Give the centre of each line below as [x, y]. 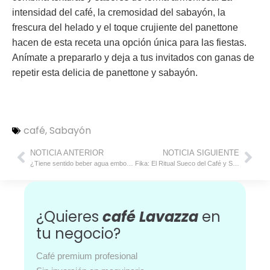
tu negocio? [78, 233]
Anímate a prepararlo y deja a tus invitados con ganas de [133, 57]
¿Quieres [69, 216]
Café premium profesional [87, 256]
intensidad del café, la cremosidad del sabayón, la [119, 12]
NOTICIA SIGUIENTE [201, 152]
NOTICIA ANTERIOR [67, 152]
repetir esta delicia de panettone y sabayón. [105, 72]
